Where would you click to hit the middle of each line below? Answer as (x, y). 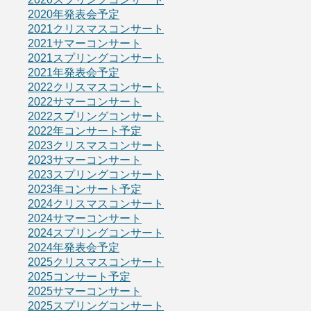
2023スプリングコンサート (96, 174)
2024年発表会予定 (74, 247)
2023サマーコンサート (85, 160)
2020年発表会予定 (74, 14)
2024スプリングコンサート (96, 233)
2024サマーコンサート (85, 218)
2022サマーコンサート (85, 101)
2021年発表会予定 (74, 72)
